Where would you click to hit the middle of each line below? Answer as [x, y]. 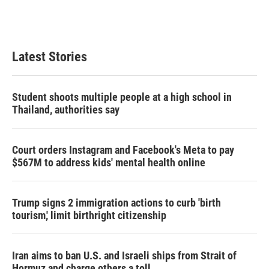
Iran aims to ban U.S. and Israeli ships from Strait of [124, 255]
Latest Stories [50, 57]
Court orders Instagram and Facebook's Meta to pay [123, 150]
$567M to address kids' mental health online [109, 162]
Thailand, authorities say [66, 110]
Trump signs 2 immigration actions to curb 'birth [116, 203]
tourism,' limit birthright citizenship [89, 215]
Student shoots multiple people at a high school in [122, 97]
